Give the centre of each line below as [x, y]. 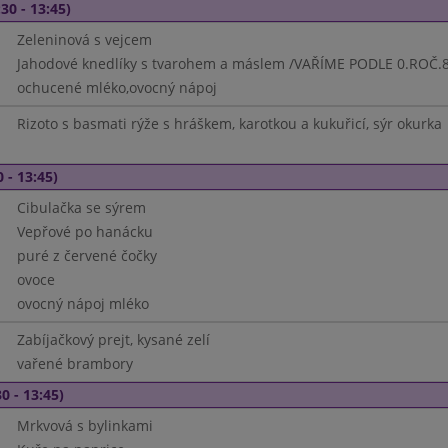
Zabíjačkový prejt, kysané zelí [113, 339]
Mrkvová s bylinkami [84, 425]
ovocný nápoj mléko [82, 303]
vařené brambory [74, 363]
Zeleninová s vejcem [84, 39]
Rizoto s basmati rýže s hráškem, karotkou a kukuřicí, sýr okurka [229, 123]
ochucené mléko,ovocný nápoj [116, 87]
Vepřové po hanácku [84, 231]
